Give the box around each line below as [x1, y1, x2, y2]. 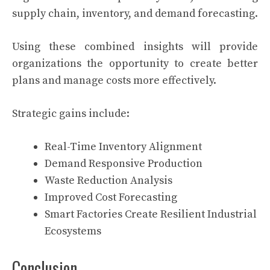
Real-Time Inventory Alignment [45, 140, 202, 154]
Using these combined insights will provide [12, 40, 258, 54]
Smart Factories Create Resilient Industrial [45, 207, 257, 221]
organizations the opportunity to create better [12, 57, 258, 71]
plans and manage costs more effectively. [12, 74, 216, 87]
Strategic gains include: [12, 107, 130, 121]
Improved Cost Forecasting [45, 190, 177, 204]
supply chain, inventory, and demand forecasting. [12, 7, 258, 20]
